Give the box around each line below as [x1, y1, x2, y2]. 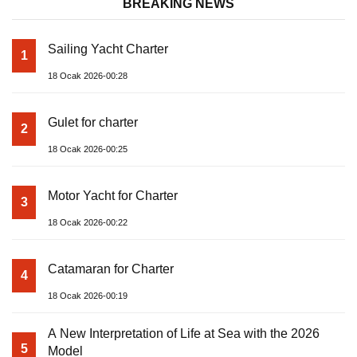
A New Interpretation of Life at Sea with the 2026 [48, 326, 320, 340]
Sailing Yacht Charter [48, 41, 168, 56]
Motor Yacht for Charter [48, 188, 178, 202]
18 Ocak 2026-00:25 [48, 143, 127, 154]
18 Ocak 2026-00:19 [48, 290, 127, 300]
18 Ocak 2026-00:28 [48, 70, 127, 80]
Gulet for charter [48, 115, 138, 129]
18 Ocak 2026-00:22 [48, 217, 127, 227]
